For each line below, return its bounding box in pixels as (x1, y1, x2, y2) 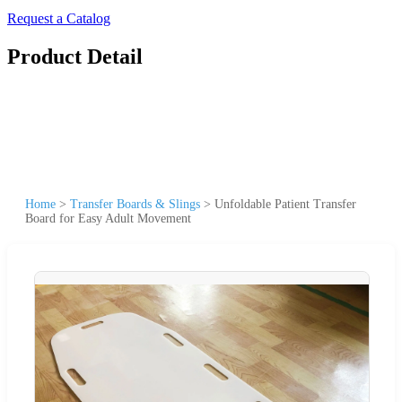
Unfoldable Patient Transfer (214, 197, 356, 211)
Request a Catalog (7, 11, 110, 26)
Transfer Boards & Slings (70, 197, 200, 211)
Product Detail (7, 44, 143, 68)
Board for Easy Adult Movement (25, 211, 191, 225)
